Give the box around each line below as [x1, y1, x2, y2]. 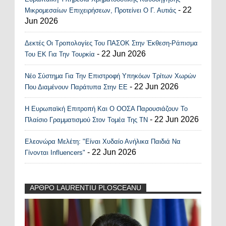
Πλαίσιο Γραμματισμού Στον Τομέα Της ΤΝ [25, 116, 148, 124]
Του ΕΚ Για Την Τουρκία [25, 50, 97, 58]
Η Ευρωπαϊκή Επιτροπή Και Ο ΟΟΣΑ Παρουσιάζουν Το [25, 104, 188, 112]
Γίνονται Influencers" [25, 148, 85, 156]
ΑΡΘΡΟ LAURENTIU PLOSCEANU [30, 183, 141, 192]
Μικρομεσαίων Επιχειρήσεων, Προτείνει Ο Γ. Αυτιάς [25, 6, 176, 14]
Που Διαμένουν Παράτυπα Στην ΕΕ [25, 83, 128, 91]
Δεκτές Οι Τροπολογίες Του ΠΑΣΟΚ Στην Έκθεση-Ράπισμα [25, 39, 198, 47]
